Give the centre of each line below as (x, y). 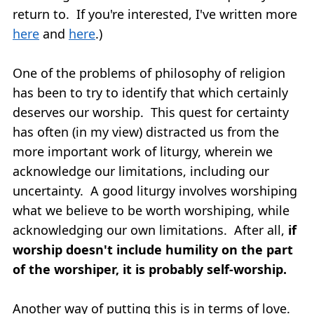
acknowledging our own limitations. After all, (150, 230)
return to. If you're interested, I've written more (155, 14)
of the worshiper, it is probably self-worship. (151, 269)
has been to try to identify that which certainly (150, 92)
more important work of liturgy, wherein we (143, 151)
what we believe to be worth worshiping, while (151, 210)
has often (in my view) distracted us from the (146, 131)
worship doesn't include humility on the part (153, 249)
